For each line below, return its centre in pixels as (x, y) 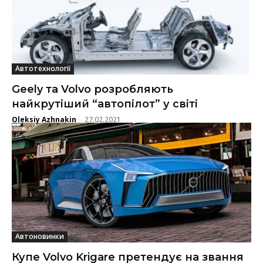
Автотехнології (43, 68)
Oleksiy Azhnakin (44, 119)
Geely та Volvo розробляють (92, 89)
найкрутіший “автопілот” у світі (105, 104)
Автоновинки (40, 236)
